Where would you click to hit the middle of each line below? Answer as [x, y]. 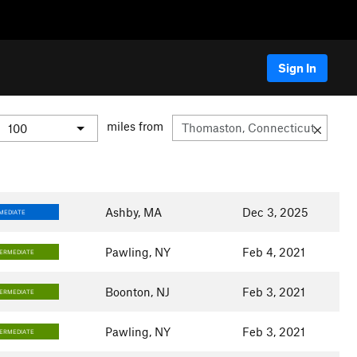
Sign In [297, 67]
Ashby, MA [133, 212]
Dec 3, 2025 [275, 212]
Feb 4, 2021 [273, 252]
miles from [135, 126]
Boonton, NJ [137, 292]
